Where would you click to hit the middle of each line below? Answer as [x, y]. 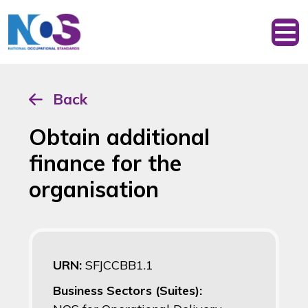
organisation [94, 189]
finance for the [105, 163]
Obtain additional [119, 137]
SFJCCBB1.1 [119, 265]
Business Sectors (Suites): [128, 291]
